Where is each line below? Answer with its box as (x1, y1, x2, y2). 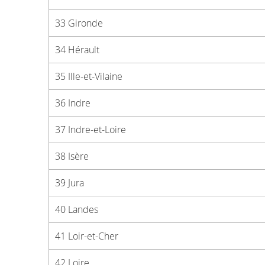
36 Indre (55, 96, 91, 109)
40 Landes (55, 203, 98, 216)
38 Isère (55, 150, 89, 163)
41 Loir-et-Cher (55, 230, 118, 243)
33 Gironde (55, 17, 103, 30)
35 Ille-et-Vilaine (55, 70, 122, 83)
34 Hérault (55, 43, 99, 56)
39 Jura (55, 176, 84, 189)
